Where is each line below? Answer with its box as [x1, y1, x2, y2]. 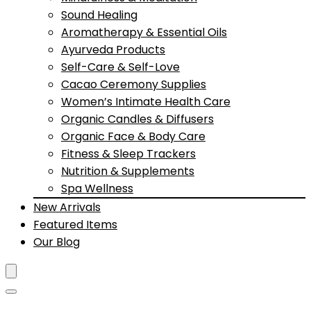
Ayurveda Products [61, 42, 165, 58]
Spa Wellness [61, 180, 133, 196]
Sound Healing [61, 7, 137, 23]
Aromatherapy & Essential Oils [61, 24, 227, 40]
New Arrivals [33, 199, 101, 215]
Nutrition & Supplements [61, 163, 194, 179]
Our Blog [33, 234, 80, 250]
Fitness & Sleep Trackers [61, 146, 196, 162]
